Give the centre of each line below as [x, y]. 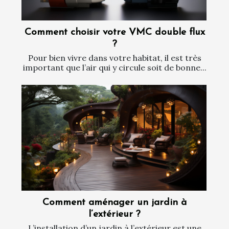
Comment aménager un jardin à [114, 202]
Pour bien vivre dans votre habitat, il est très [114, 58]
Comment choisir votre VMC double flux [114, 33]
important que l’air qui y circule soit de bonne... [114, 68]
